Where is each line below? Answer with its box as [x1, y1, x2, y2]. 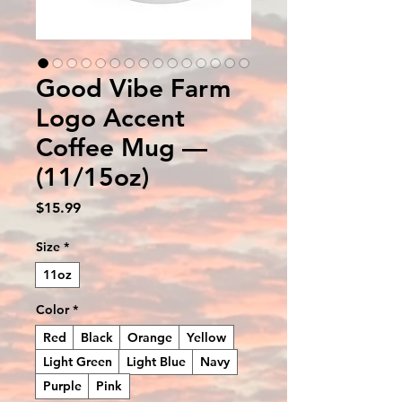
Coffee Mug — [36, 131, 207, 162]
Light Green [43, 353, 112, 370]
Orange [127, 328, 172, 345]
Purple [43, 377, 82, 394]
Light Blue [127, 353, 186, 370]
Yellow [187, 328, 226, 345]
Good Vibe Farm [36, 72, 231, 103]
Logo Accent [36, 101, 185, 133]
